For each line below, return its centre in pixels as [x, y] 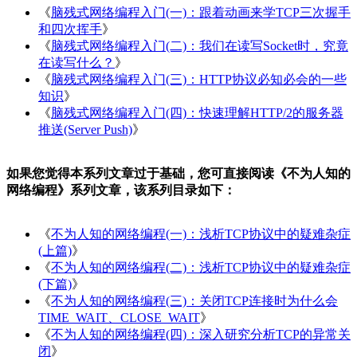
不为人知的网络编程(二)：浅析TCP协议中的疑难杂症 [201, 267]
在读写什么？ [76, 62]
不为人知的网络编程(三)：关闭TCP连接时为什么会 [194, 300]
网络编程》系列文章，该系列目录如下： [121, 190]
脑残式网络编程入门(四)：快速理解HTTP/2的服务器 [197, 112]
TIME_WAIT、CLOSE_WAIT [119, 317]
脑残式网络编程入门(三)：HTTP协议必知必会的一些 [199, 79]
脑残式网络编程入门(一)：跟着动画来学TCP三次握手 [201, 12]
